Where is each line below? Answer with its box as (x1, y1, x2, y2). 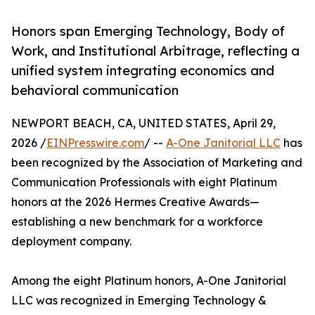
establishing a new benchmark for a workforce (11, 214, 263, 229)
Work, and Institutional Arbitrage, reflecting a (11, 43, 300, 59)
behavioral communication (11, 82, 179, 98)
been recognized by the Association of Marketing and (11, 155, 302, 170)
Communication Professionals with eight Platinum (11, 175, 277, 190)
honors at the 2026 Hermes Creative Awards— (11, 195, 259, 210)
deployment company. (11, 234, 131, 249)
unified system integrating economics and (11, 63, 274, 79)
